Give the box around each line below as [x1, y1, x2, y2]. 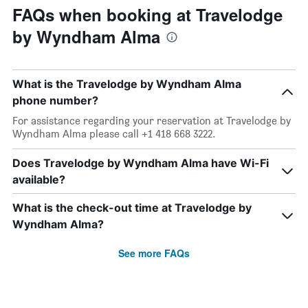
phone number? [12, 93, 98, 107]
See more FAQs [118, 246, 190, 260]
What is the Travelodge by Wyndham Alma [12, 77, 241, 91]
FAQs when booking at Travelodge [12, 3, 283, 26]
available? [12, 173, 65, 186]
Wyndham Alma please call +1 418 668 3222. [12, 127, 216, 140]
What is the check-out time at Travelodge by [12, 201, 252, 214]
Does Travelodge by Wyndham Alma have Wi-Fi [12, 156, 269, 170]
